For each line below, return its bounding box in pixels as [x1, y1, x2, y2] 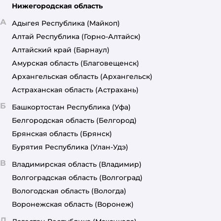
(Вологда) [91, 186, 126, 195]
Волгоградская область [12, 173, 97, 182]
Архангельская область [12, 72, 98, 81]
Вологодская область [12, 186, 89, 195]
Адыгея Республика [12, 19, 85, 28]
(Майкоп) [87, 19, 120, 28]
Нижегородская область [12, 1, 103, 10]
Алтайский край [12, 45, 72, 54]
